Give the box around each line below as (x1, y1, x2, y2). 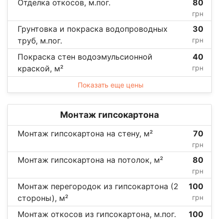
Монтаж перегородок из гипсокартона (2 (18, 181, 178, 191)
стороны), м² (18, 193, 68, 203)
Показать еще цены (77, 80, 144, 89)
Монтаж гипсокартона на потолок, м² (18, 154, 163, 165)
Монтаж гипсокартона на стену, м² (18, 128, 153, 138)
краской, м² (18, 63, 64, 73)
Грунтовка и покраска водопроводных (18, 23, 168, 34)
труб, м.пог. (18, 35, 62, 45)
